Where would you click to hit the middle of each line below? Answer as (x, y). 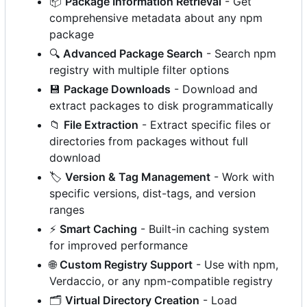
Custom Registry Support (126, 264)
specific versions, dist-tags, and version (152, 193)
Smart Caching (98, 229)
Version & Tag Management (138, 176)
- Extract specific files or (205, 124)
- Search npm (240, 53)
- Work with (242, 176)
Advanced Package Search (133, 53)
